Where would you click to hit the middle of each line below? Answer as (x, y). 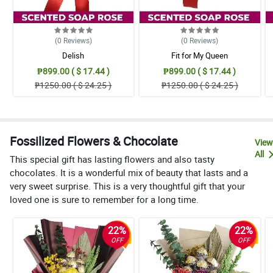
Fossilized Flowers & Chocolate (94, 141)
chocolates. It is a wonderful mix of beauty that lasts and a (129, 172)
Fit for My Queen (200, 56)
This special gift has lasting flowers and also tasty (112, 159)
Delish (73, 56)
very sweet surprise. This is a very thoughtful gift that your (127, 186)
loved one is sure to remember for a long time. (104, 199)
